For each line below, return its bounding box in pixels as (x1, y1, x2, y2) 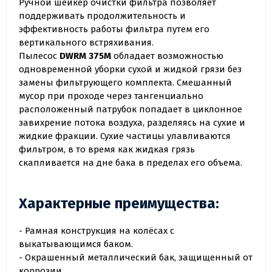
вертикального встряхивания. (19, 37, 154, 49)
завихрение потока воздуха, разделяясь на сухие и (19, 117, 245, 129)
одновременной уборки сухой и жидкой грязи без (19, 64, 242, 75)
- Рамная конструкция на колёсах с (19, 225, 174, 237)
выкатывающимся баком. (19, 239, 133, 250)
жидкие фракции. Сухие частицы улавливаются (19, 131, 231, 142)
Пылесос (19, 50, 59, 62)
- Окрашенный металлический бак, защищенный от (19, 252, 253, 263)
